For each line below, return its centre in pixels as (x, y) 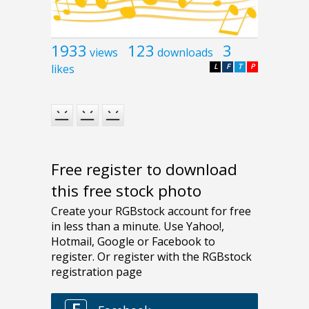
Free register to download (144, 170)
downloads (185, 52)
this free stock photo (126, 191)
